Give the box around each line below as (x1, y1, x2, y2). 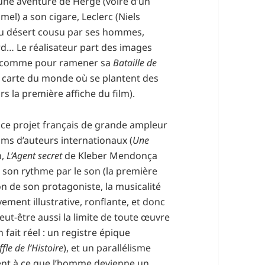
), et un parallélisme (63, 241, 151, 254)
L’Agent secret (7, 148, 63, 162)
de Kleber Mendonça (62, 148, 158, 162)
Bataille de (113, 56, 157, 69)
